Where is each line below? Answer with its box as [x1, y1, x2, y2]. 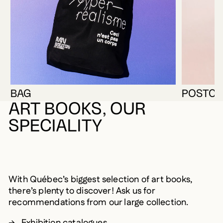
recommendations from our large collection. [8, 196, 193, 209]
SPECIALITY [8, 117, 102, 135]
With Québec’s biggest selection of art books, [8, 173, 193, 186]
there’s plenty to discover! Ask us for [8, 184, 155, 198]
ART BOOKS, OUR [8, 101, 146, 118]
